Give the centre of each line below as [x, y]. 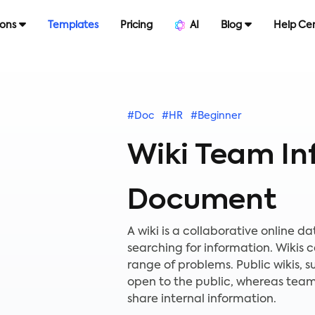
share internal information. [202, 300]
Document [202, 201]
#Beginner [216, 116]
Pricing [136, 25]
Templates [73, 25]
